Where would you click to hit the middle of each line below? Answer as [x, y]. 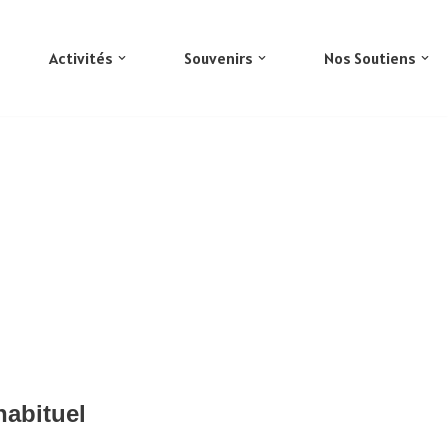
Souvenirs [218, 58]
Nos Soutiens [370, 58]
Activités [81, 58]
